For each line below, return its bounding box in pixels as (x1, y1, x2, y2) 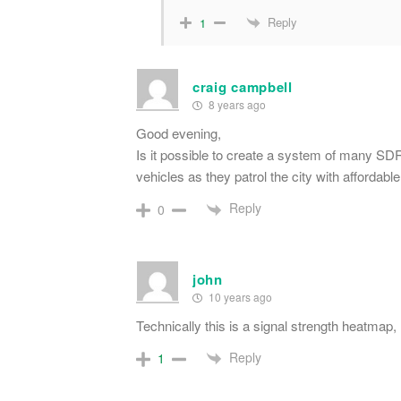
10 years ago (206, 288, 272, 304)
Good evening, (136, 124, 221, 143)
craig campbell (192, 77, 293, 98)
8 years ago (206, 97, 266, 113)
